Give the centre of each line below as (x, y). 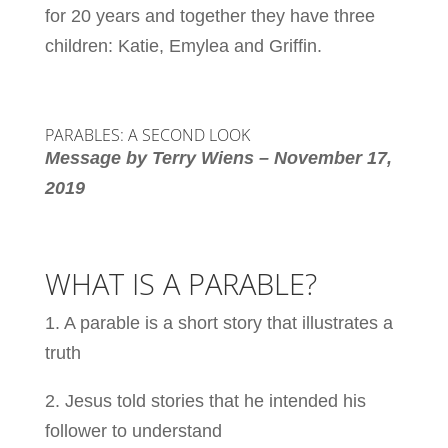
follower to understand (133, 430)
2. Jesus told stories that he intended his (205, 400)
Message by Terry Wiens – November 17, (218, 157)
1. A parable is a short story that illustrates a (218, 322)
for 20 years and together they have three (209, 15)
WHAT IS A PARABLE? (180, 283)
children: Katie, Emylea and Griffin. (183, 45)
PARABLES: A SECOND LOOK (147, 134)
